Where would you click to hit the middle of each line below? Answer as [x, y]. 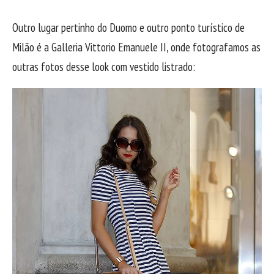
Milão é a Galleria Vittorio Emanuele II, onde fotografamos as [136, 47]
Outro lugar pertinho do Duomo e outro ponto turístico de [128, 28]
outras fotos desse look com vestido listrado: [104, 67]
